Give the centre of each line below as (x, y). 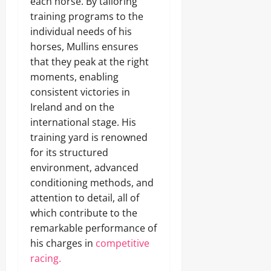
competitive (121, 243)
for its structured (69, 152)
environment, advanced (84, 168)
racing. (46, 258)
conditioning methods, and (92, 183)
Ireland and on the (72, 107)
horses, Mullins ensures (84, 47)
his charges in (62, 243)
